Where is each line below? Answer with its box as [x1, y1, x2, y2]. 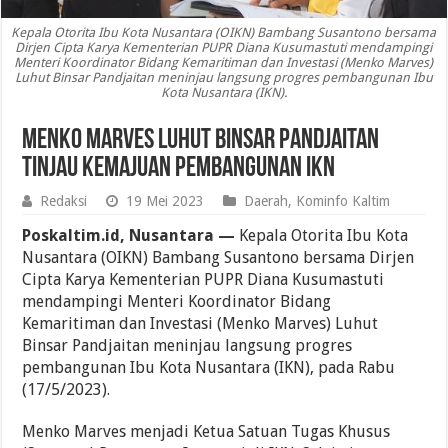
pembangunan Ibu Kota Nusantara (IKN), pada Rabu [22, 358, 396, 378]
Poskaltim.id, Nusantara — [22, 226, 240, 246]
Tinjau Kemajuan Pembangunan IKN [22, 155, 336, 184]
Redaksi [40, 193, 88, 210]
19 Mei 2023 [126, 193, 205, 210]
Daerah [244, 193, 289, 210]
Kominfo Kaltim [296, 193, 391, 210]
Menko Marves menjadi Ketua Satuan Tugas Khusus [22, 422, 391, 442]
